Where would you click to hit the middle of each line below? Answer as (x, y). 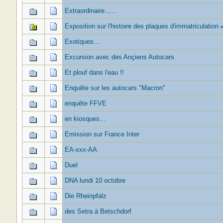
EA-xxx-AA (81, 150)
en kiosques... (85, 119)
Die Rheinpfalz (85, 196)
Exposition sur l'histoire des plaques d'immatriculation (141, 26)
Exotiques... (82, 42)
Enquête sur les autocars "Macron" (115, 88)
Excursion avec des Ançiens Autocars (119, 57)
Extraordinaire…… (91, 11)
